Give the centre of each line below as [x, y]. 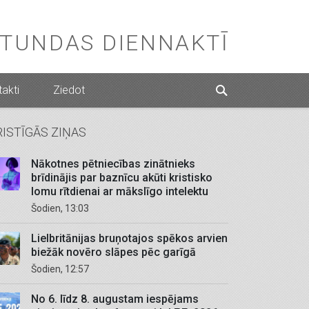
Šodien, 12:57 [63, 269]
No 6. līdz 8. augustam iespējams [115, 299]
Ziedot [69, 90]
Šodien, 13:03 [63, 208]
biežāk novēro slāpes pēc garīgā [113, 252]
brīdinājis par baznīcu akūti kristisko [122, 178]
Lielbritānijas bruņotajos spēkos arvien [129, 238]
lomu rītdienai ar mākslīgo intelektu [120, 191]
